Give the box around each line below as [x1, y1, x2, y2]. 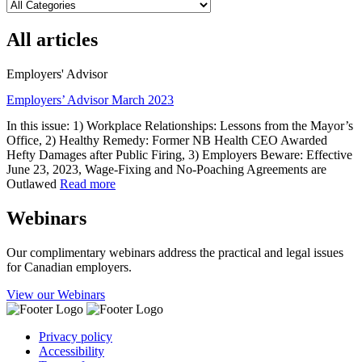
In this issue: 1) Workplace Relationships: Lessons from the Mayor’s [6, 118, 353, 133]
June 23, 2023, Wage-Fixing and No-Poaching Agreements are [6, 162, 326, 176]
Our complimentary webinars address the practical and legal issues [6, 245, 343, 259]
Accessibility [39, 343, 104, 358]
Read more [60, 176, 116, 191]
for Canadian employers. [6, 259, 132, 274]
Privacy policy [39, 329, 112, 343]
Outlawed [6, 176, 57, 191]
